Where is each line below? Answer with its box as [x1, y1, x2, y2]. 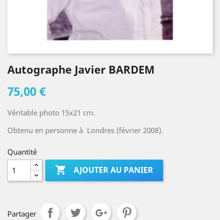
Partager [7, 209, 36, 219]
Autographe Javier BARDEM [7, 62, 155, 77]
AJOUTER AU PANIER [74, 165, 154, 176]
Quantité [7, 147, 37, 157]
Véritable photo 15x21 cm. [7, 108, 95, 117]
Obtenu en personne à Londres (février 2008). [7, 125, 163, 135]
